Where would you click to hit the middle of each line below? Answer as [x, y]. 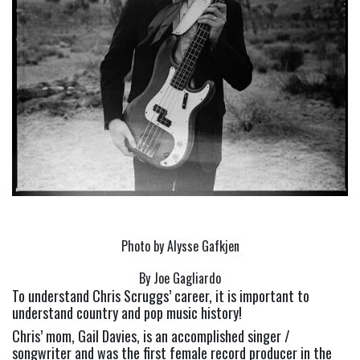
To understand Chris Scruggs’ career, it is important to [161, 296]
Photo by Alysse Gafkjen [180, 246]
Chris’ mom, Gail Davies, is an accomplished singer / [151, 336]
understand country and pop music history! [127, 313]
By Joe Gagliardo [180, 278]
